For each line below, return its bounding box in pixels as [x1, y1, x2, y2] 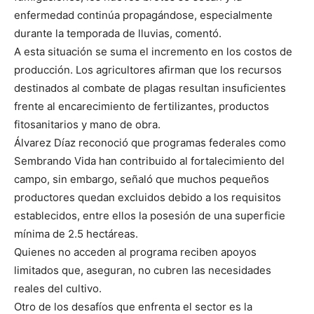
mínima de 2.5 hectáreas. [14, 227, 138, 241]
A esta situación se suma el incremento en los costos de [14, 45, 292, 59]
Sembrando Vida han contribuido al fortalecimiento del [14, 154, 285, 168]
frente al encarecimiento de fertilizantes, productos [14, 100, 269, 114]
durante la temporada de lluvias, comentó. [14, 27, 221, 41]
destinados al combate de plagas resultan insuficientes [14, 81, 286, 95]
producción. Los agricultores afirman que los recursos [14, 63, 282, 77]
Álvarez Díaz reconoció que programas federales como [14, 136, 286, 150]
